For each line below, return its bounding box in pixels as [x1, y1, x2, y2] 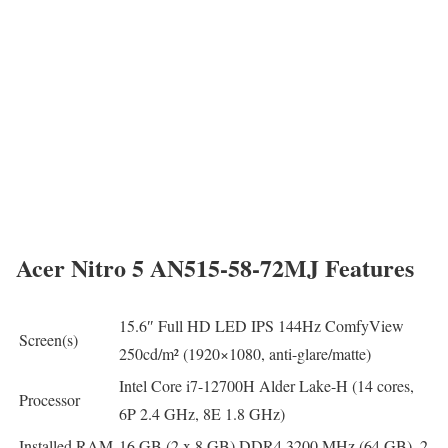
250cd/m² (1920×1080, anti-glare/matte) [119, 342, 371, 364]
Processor [19, 388, 80, 410]
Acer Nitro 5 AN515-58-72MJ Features [16, 250, 414, 286]
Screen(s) [19, 328, 78, 350]
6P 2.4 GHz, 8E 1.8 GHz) [119, 402, 285, 424]
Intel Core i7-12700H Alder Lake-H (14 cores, [119, 374, 414, 396]
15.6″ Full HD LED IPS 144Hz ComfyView [119, 314, 404, 336]
